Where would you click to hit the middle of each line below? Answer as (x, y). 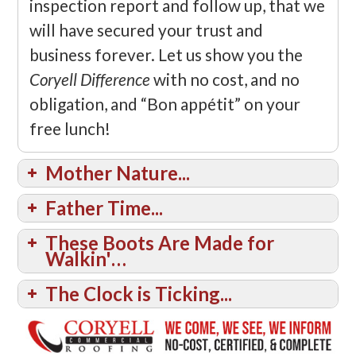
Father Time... (104, 207)
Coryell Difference (90, 79)
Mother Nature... (118, 172)
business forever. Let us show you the (166, 54)
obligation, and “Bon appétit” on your (165, 103)
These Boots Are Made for (160, 242)
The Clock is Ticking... (139, 293)
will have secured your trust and (147, 29)
